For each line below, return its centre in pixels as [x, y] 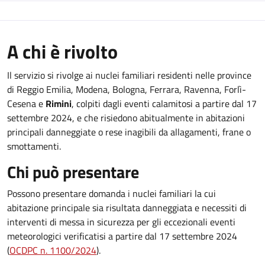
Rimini [59, 104]
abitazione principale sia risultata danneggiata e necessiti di [127, 208]
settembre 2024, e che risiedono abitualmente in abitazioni [126, 118]
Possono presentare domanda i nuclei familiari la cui [112, 193]
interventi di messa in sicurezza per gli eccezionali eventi [121, 222]
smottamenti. [34, 146]
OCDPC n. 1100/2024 [53, 250]
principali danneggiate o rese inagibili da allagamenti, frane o [129, 132]
